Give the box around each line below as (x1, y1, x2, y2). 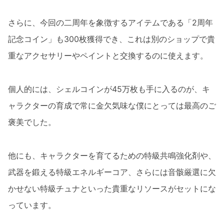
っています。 (8, 199, 56, 210)
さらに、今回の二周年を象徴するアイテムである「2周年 (8, 17, 213, 28)
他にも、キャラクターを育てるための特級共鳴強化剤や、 (8, 150, 216, 160)
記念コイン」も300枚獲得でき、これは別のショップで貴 (8, 34, 215, 44)
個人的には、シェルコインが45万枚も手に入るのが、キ (8, 83, 210, 94)
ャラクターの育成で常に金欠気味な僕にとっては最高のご (8, 100, 216, 110)
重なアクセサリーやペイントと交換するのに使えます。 (8, 50, 208, 61)
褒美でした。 (8, 116, 56, 127)
